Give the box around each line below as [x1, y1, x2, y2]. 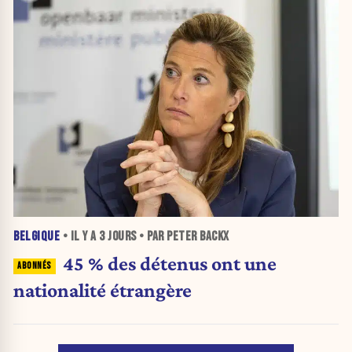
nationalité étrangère [13, 279, 192, 302]
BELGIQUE [13, 229, 60, 245]
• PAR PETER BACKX [136, 229, 229, 245]
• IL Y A [60, 229, 99, 245]
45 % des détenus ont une [62, 252, 277, 275]
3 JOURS [99, 229, 137, 245]
